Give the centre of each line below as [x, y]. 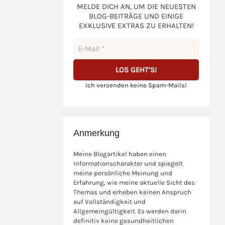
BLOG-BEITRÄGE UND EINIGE [136, 16]
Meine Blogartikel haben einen [120, 154]
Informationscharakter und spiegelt [128, 163]
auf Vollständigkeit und [109, 202]
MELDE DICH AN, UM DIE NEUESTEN [136, 7]
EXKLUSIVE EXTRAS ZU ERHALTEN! [136, 26]
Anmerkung [96, 133]
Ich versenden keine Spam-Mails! [136, 85]
